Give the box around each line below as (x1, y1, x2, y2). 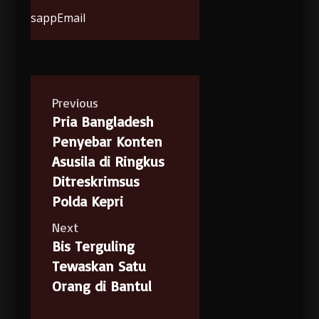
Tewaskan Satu (51, 256, 146, 275)
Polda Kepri (51, 192, 123, 210)
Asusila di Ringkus (51, 152, 169, 170)
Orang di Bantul (51, 276, 152, 295)
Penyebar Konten (51, 132, 162, 150)
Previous (51, 94, 98, 110)
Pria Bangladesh (51, 112, 154, 130)
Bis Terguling (51, 236, 135, 255)
